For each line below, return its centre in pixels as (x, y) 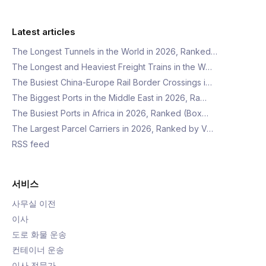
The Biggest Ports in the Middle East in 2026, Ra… (109, 98)
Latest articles (44, 32)
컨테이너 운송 (38, 250)
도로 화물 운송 (39, 234)
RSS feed (31, 144)
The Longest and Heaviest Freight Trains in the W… (112, 67)
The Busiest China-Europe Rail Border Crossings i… (112, 82)
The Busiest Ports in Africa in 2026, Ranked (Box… (110, 113)
